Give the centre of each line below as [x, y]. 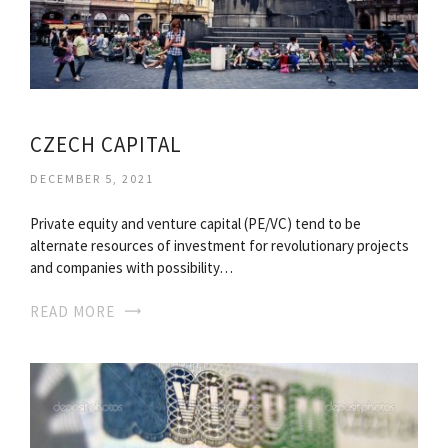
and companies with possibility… [131, 267]
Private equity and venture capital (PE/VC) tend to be [195, 223]
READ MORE [72, 311]
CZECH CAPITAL [106, 144]
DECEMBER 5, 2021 [92, 178]
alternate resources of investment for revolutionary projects [219, 245]
